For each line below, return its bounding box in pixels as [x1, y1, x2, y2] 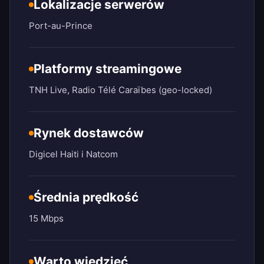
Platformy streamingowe [34, 61, 181, 77]
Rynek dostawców [34, 126, 144, 141]
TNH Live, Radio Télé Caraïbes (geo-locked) [29, 84, 212, 96]
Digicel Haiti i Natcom [29, 148, 118, 160]
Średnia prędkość [34, 190, 138, 205]
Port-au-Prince [29, 20, 93, 32]
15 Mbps [29, 213, 64, 225]
